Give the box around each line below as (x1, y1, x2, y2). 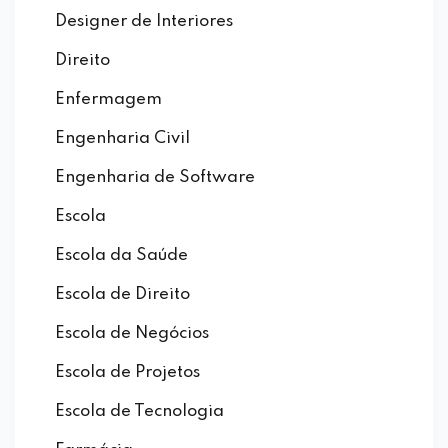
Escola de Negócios (55, 325, 209, 343)
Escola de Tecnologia (55, 403, 224, 421)
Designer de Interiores (55, 13, 233, 31)
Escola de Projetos (55, 364, 200, 382)
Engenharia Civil (55, 130, 190, 148)
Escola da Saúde (55, 247, 188, 265)
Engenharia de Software (55, 169, 255, 187)
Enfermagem (55, 91, 162, 109)
